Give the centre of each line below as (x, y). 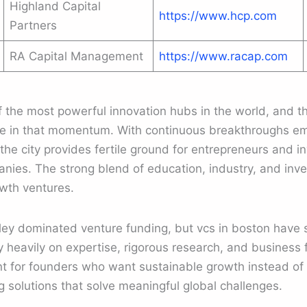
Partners (33, 25)
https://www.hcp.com (218, 16)
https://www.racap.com (223, 56)
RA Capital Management (76, 56)
